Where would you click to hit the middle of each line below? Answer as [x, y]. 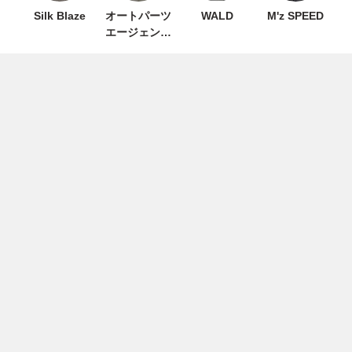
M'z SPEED [295, 16]
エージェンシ [138, 32]
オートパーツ [138, 16]
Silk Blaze [60, 16]
